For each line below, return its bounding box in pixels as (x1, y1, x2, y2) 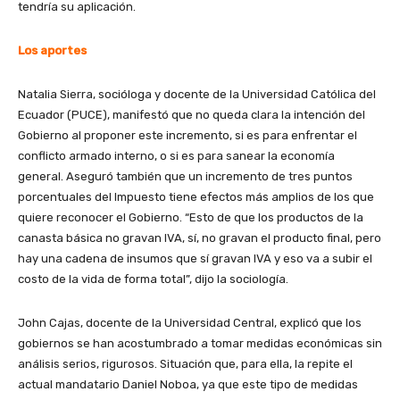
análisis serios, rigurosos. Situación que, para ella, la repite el (18, 356, 353, 371)
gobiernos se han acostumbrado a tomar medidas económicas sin (18, 336, 382, 350)
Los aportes (18, 43, 87, 57)
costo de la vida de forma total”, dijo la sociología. (18, 271, 291, 286)
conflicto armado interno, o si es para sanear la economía (18, 148, 335, 162)
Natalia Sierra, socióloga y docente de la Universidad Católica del (18, 87, 376, 101)
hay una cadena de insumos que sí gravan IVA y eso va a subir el (18, 251, 372, 265)
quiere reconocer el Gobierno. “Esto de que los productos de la (18, 210, 363, 224)
